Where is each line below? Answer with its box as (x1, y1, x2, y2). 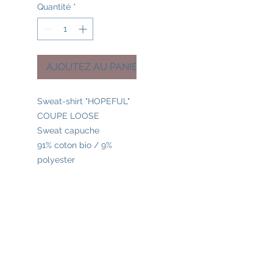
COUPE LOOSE (37, 111, 99, 121)
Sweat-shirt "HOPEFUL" (37, 96, 130, 107)
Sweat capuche (37, 126, 99, 136)
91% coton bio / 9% (37, 140, 112, 151)
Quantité (37, 2, 71, 12)
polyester (37, 155, 75, 165)
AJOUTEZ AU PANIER (46, 61, 144, 73)
